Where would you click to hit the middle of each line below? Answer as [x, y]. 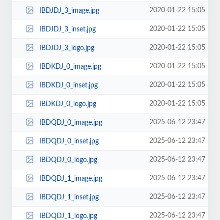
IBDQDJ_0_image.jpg [70, 123]
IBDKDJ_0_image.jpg [70, 67]
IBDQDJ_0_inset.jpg [69, 141]
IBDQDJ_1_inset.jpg [69, 197]
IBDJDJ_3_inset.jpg [67, 29]
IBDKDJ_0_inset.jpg [68, 85]
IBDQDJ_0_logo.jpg [68, 160]
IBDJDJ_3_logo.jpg [67, 48]
